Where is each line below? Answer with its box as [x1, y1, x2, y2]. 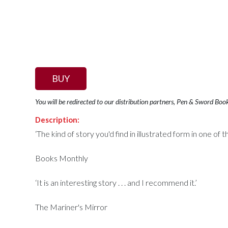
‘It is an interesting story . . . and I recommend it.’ [35, 178, 197, 188]
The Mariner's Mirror [35, 202, 108, 212]
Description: [35, 115, 80, 125]
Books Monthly [35, 153, 89, 163]
